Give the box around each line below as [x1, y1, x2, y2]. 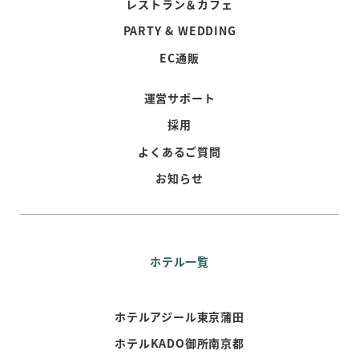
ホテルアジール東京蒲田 [115, 308, 244, 325]
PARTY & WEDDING [123, 22, 236, 39]
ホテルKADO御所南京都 [115, 335, 244, 352]
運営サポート [143, 89, 216, 106]
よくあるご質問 [138, 143, 221, 159]
